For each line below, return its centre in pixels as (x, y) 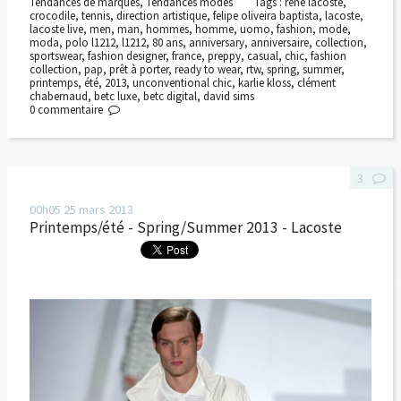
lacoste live (56, 29)
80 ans (167, 42)
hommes (167, 29)
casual (262, 55)
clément (316, 82)
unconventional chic (182, 82)
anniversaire (279, 42)
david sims (228, 96)
